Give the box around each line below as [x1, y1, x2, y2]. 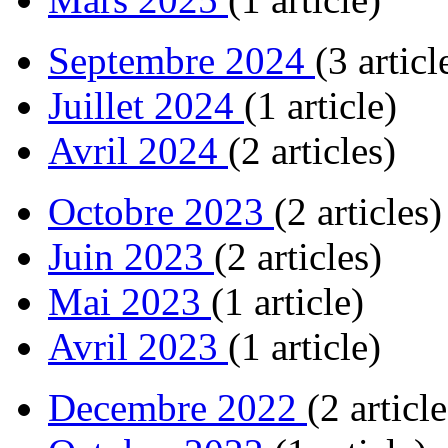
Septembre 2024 [48, 39, 315, 83]
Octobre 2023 [48, 190, 274, 234]
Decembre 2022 [48, 386, 307, 430]
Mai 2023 [48, 280, 211, 324]
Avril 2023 [48, 325, 228, 369]
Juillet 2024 [48, 84, 244, 128]
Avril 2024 [48, 129, 228, 173]
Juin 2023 [48, 235, 214, 279]
